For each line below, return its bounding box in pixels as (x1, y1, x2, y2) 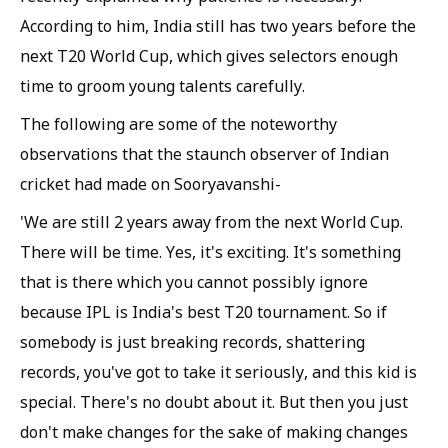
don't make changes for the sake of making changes (20, 421, 408, 443)
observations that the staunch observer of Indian (20, 143, 389, 165)
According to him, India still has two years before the (20, 15, 416, 37)
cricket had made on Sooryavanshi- (20, 173, 281, 195)
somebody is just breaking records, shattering (20, 331, 365, 353)
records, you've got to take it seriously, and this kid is (20, 361, 417, 383)
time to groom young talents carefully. (20, 75, 305, 97)
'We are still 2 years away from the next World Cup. (20, 211, 403, 233)
